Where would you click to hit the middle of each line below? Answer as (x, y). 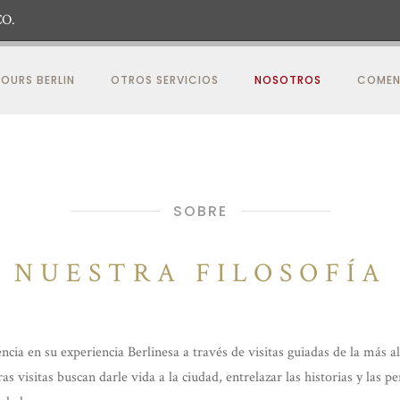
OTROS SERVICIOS (165, 80)
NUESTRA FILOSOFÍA (200, 274)
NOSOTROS (288, 80)
